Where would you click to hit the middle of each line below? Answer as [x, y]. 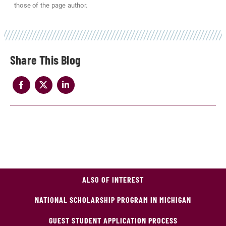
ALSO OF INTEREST [113, 180]
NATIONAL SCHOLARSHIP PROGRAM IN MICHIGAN [113, 200]
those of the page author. [51, 6]
